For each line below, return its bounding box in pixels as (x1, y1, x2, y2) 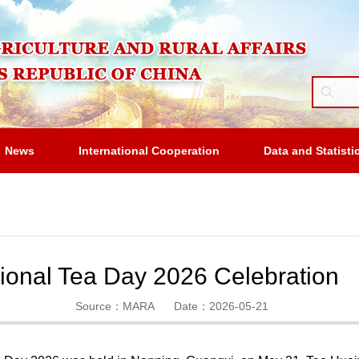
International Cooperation (79, 144, 220, 157)
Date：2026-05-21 (173, 300, 268, 313)
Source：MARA (75, 300, 155, 313)
